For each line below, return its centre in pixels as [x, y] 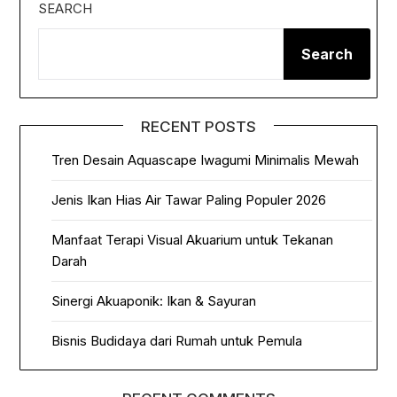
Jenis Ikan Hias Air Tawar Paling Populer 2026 [189, 200]
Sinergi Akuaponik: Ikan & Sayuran [154, 301]
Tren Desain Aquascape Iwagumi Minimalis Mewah [206, 160]
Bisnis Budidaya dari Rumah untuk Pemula [177, 341]
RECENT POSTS [198, 127]
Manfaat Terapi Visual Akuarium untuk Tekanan [193, 240]
